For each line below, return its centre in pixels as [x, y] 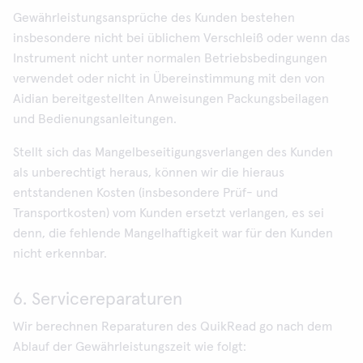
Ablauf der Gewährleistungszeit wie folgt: [130, 347]
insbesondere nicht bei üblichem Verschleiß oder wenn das [181, 38]
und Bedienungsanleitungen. [95, 119]
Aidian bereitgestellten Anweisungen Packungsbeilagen [171, 99]
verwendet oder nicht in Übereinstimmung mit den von [169, 79]
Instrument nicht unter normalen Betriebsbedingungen [170, 58]
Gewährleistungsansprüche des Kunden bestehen [154, 18]
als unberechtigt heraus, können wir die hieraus [149, 173]
